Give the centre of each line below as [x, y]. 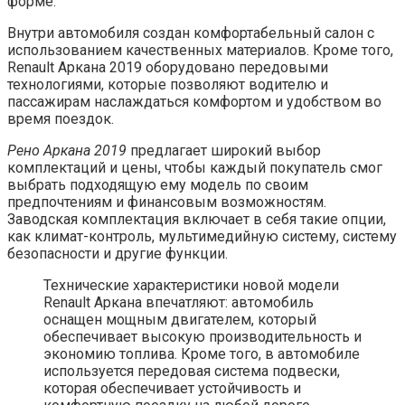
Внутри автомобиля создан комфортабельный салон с [191, 33]
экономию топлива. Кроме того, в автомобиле [202, 353]
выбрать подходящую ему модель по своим [158, 184]
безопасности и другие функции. [118, 253]
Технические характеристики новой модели [191, 285]
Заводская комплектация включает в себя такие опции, [197, 219]
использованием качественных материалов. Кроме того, [200, 50]
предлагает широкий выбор [224, 150]
